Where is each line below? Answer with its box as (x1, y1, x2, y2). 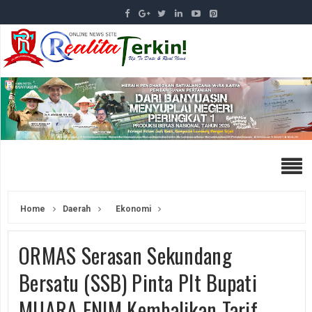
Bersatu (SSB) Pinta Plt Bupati (19, 266, 257, 298)
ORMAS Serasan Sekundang (19, 239, 232, 271)
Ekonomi (116, 203, 151, 214)
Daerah (61, 203, 91, 214)
